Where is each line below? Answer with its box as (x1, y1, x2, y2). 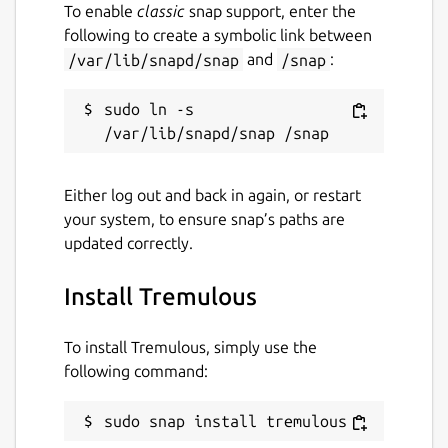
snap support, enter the (185, 2, 356, 21)
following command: (64, 362, 208, 381)
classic (137, 2, 185, 21)
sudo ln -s (104, 100, 194, 119)
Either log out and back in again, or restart (64, 186, 361, 205)
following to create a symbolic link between (64, 26, 372, 45)
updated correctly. (64, 234, 193, 253)
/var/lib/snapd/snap (68, 50, 239, 69)
